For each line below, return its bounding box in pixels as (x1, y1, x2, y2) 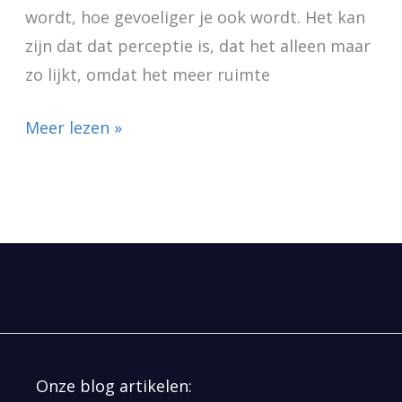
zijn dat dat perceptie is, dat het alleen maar (24, 34, 371, 57)
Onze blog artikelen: (36, 375, 193, 398)
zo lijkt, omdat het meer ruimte (24, 63, 270, 85)
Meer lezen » (24, 116, 122, 138)
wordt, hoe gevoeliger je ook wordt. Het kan (24, 5, 365, 28)
